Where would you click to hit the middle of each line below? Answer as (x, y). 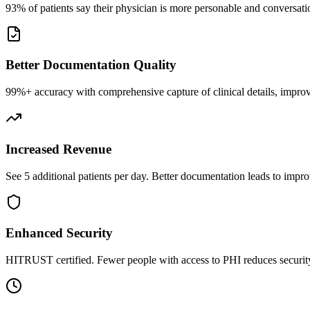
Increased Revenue (58, 149)
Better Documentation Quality (91, 65)
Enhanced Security (59, 233)
